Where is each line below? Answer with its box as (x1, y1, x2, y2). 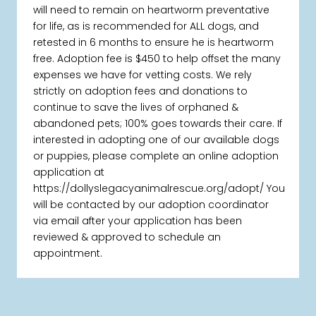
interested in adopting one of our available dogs (33, 133, 280, 147)
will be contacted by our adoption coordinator (33, 197, 269, 212)
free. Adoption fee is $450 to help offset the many (33, 51, 281, 66)
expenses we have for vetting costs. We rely (33, 68, 253, 83)
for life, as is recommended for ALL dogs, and (33, 19, 260, 34)
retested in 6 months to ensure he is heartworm (33, 35, 274, 50)
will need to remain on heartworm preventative (33, 3, 270, 18)
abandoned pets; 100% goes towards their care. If (33, 116, 283, 131)
